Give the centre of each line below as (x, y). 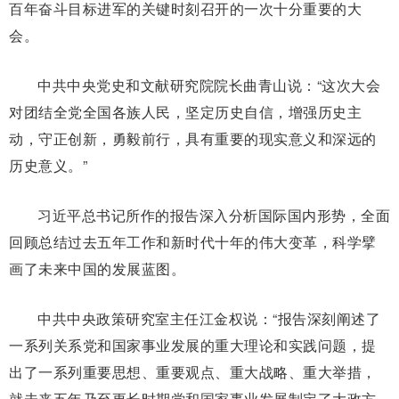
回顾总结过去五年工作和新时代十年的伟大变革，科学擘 (193, 241)
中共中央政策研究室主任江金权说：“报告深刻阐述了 (209, 318)
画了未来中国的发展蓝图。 (97, 268)
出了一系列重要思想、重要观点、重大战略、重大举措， (193, 371)
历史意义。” (48, 165)
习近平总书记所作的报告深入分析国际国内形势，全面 (214, 215)
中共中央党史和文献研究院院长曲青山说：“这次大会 (209, 85)
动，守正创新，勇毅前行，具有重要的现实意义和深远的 (193, 138)
